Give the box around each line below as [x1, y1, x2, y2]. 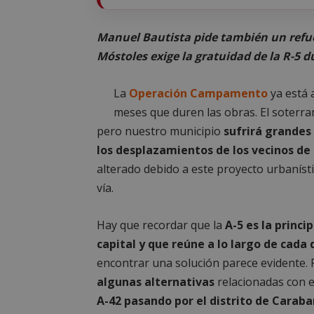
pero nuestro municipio [97, 123, 221, 139]
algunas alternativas [97, 273, 214, 289]
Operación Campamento [126, 85, 268, 101]
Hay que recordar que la [97, 217, 222, 233]
